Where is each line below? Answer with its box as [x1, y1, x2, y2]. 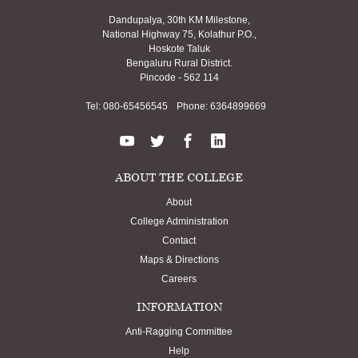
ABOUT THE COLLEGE [115, 170, 243, 185]
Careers [161, 273, 197, 285]
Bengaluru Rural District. [125, 58, 233, 70]
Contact [162, 235, 196, 247]
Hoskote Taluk [148, 43, 210, 55]
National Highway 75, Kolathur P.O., [101, 29, 257, 41]
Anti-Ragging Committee [125, 326, 233, 338]
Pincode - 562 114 [139, 72, 219, 84]
